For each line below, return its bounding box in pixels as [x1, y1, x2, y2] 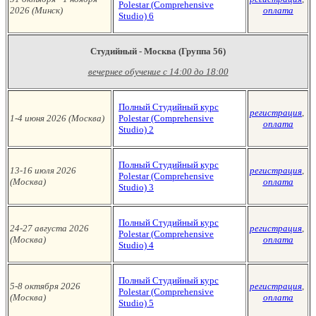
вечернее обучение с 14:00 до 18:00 [87, 66, 229, 77]
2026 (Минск [10, 5, 60, 16]
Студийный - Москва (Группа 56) [90, 46, 226, 56]
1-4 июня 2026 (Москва [10, 113, 102, 123]
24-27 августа [10, 223, 67, 233]
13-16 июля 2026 [10, 165, 76, 176]
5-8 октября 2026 [10, 281, 80, 291]
